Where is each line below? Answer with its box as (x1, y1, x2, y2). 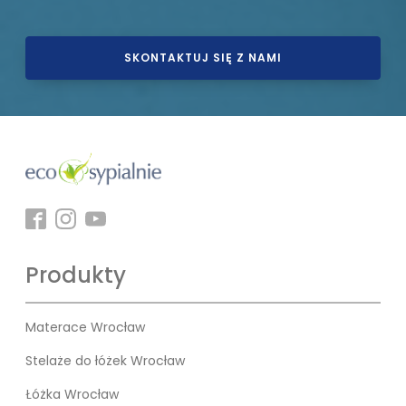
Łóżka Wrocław (25, 384, 119, 403)
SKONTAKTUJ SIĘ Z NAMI (124, 50, 282, 66)
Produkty (25, 259, 126, 290)
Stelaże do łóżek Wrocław (25, 351, 185, 370)
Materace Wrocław (25, 317, 145, 336)
